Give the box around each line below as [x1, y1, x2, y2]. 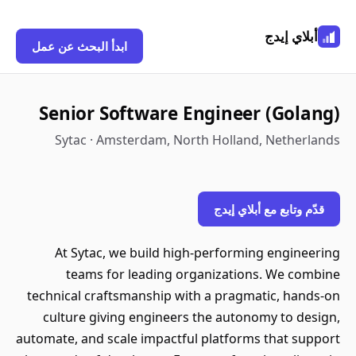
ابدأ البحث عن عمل [32, 38, 127, 54]
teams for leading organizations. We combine [66, 265, 340, 283]
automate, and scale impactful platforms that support [16, 330, 340, 347]
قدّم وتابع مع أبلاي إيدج [214, 201, 324, 217]
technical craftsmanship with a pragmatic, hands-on [27, 287, 340, 304]
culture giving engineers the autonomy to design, [43, 308, 340, 326]
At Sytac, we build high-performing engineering [55, 244, 340, 261]
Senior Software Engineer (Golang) [39, 101, 340, 126]
